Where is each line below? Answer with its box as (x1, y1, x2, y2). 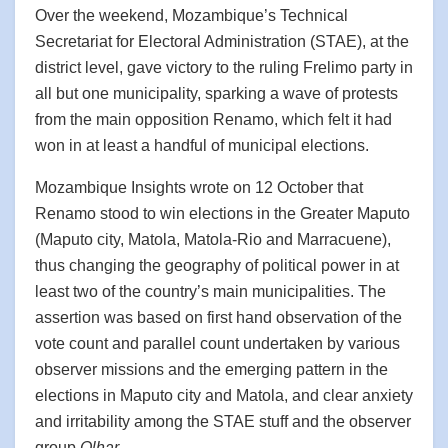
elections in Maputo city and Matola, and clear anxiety (35, 386, 413, 404)
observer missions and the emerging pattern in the (35, 360, 388, 378)
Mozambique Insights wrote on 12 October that (35, 178, 363, 196)
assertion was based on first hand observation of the (35, 308, 402, 326)
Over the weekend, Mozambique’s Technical (35, 6, 348, 24)
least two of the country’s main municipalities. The (35, 282, 386, 300)
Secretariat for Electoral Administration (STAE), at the (35, 32, 409, 50)
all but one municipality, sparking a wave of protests (35, 84, 398, 102)
